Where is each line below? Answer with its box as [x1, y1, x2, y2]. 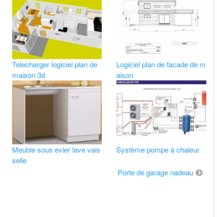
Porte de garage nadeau [117, 167, 193, 177]
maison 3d [12, 70, 45, 80]
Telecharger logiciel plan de [12, 59, 97, 70]
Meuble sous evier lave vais [12, 144, 100, 155]
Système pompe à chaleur [116, 144, 200, 155]
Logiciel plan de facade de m [116, 59, 206, 70]
